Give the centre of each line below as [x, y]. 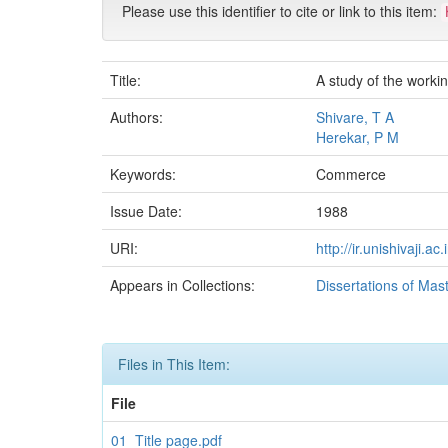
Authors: [138, 117]
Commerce [351, 174]
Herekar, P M [357, 137]
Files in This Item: [174, 364]
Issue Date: [148, 211]
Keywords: [145, 174]
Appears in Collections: [182, 285]
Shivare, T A [355, 117]
